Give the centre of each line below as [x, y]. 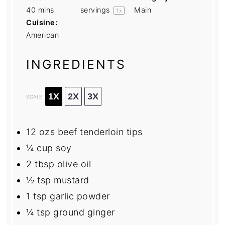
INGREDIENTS [76, 65]
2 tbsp [40, 164]
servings [96, 10]
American [43, 35]
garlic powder [78, 196]
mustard [70, 180]
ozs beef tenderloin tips [89, 132]
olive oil [73, 164]
